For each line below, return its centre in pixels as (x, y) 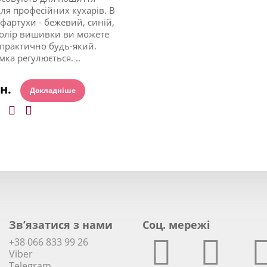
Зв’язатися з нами (61, 224)
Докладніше (52, 90)
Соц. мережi (176, 224)
